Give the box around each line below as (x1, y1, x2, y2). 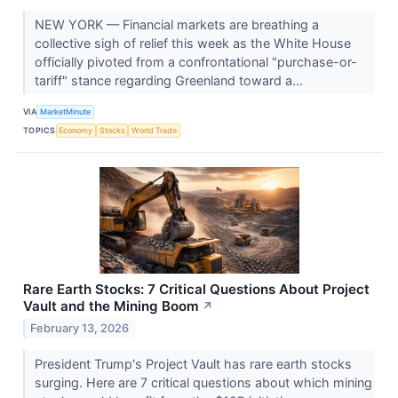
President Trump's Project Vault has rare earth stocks (34, 356, 352, 372)
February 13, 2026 (30, 322, 130, 336)
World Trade (131, 125, 178, 135)
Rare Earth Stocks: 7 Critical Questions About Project (23, 280, 370, 298)
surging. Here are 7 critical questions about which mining (34, 375, 372, 391)
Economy (59, 125, 93, 135)
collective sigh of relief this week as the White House (34, 35, 351, 51)
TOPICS (23, 125, 56, 135)
